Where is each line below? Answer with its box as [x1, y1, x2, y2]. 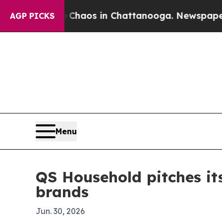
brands [36, 182, 89, 201]
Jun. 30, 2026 [36, 206, 85, 216]
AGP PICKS [10, 11, 55, 21]
